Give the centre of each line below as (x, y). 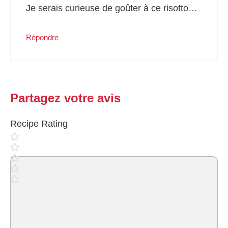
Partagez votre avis (65, 98)
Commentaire (37, 163)
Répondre (42, 37)
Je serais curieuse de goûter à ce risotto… (112, 8)
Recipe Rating (39, 123)
